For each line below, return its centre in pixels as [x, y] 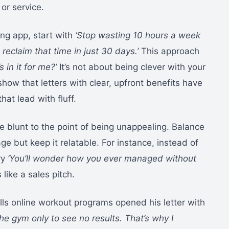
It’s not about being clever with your [131, 67]
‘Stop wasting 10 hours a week [138, 35]
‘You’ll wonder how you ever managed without [102, 158]
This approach [169, 51]
